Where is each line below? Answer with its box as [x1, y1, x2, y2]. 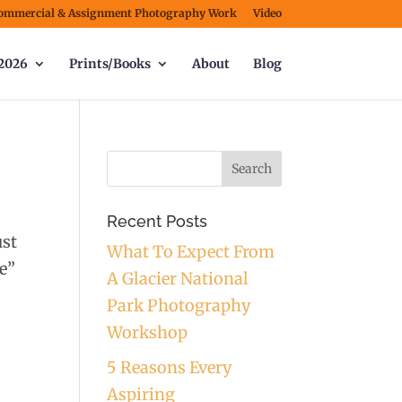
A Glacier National [107, 268, 249, 289]
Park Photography [107, 295, 251, 316]
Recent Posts [107, 212, 208, 231]
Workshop [107, 322, 188, 343]
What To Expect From [107, 241, 275, 262]
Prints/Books [68, 56, 151, 72]
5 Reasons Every [107, 357, 232, 378]
